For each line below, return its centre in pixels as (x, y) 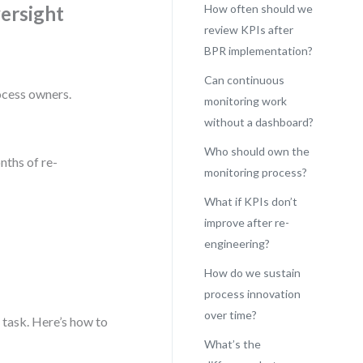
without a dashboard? (258, 122)
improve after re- (246, 222)
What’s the (232, 344)
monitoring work (245, 101)
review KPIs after (248, 30)
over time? (230, 315)
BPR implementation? (258, 51)
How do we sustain (252, 273)
